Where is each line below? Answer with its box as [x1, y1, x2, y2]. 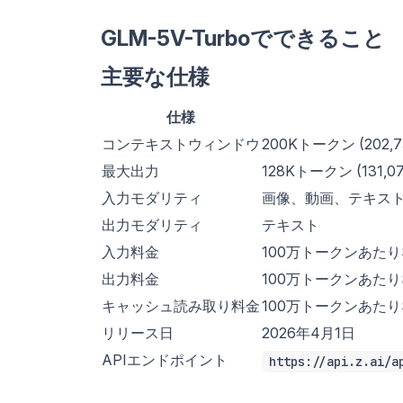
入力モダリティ [102, 189, 202, 208]
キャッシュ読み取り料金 [102, 297, 260, 316]
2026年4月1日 [262, 324, 355, 343]
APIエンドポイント [102, 351, 228, 370]
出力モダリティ [102, 216, 202, 235]
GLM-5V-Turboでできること [101, 25, 385, 52]
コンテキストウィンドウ [102, 135, 260, 154]
